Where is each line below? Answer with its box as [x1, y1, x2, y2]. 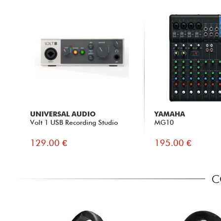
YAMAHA [154, 110, 185, 118]
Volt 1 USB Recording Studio [30, 118, 118, 127]
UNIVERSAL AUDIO [30, 110, 96, 118]
